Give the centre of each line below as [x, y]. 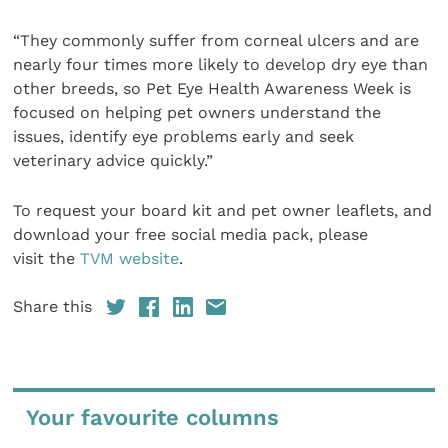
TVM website [130, 258]
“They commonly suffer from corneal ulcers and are [216, 40]
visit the [47, 258]
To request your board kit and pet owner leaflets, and [223, 210]
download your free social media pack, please [191, 234]
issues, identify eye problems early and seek [184, 136]
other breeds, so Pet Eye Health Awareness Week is [212, 88]
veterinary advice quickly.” [116, 160]
